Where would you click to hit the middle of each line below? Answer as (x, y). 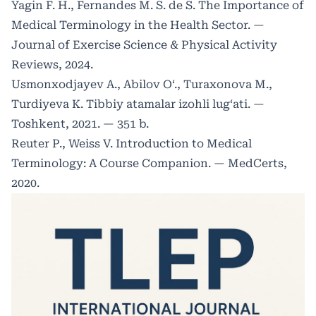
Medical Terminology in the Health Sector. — (138, 25)
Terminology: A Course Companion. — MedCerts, (149, 163)
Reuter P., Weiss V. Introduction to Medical (132, 143)
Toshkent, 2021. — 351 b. (80, 123)
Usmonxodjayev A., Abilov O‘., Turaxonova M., (142, 84)
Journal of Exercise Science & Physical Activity (144, 44)
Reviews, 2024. (52, 64)
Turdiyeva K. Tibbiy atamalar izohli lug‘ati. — (138, 104)
